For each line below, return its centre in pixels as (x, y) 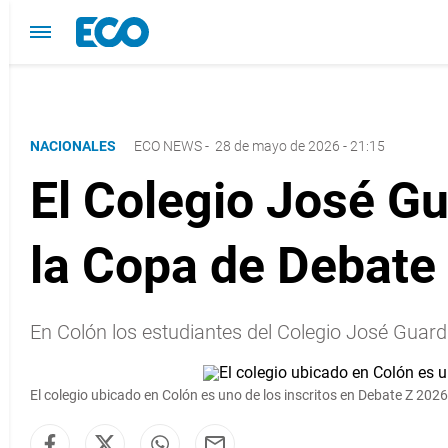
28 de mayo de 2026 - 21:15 (300, 146)
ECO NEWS (168, 146)
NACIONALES (74, 146)
